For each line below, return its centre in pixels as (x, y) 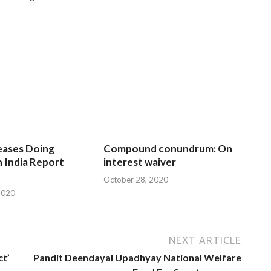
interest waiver (140, 162)
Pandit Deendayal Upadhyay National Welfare (137, 257)
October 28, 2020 (136, 179)
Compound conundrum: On (168, 149)
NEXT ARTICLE (205, 240)
